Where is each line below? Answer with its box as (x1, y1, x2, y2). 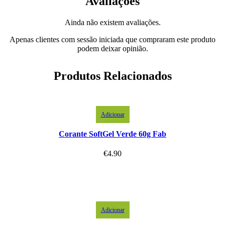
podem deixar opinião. (77, 44, 148, 53)
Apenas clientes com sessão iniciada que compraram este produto (10, 35, 215, 44)
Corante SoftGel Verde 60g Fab (59, 129, 166, 138)
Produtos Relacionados (53, 69, 172, 83)
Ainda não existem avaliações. (64, 18, 161, 27)
